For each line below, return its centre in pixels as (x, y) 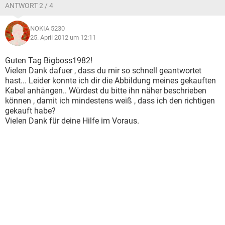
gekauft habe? (30, 111)
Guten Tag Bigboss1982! (49, 61)
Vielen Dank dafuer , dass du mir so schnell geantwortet (103, 71)
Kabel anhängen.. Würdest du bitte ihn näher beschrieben (106, 91)
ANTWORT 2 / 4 (29, 6)
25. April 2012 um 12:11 (63, 37)
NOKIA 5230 (47, 28)
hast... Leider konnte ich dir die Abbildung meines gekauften (110, 81)
